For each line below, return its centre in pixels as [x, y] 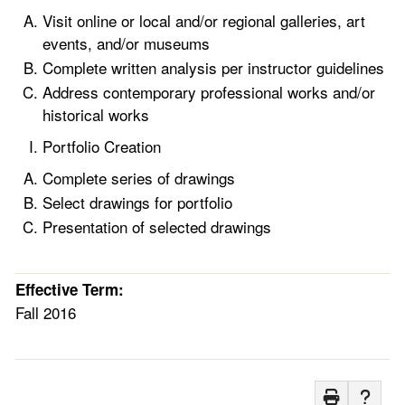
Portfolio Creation [102, 146]
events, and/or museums [126, 43]
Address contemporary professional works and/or [209, 92]
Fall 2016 [46, 312]
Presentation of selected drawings [157, 226]
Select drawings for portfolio [137, 202]
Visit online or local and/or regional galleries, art [204, 20]
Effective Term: [70, 289]
